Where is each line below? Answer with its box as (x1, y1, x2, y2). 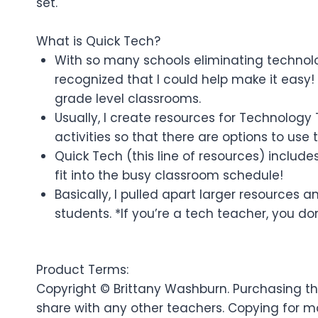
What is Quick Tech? (36, 32, 160, 50)
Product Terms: (36, 261, 128, 279)
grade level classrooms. (54, 89, 201, 107)
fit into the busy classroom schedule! (54, 166, 283, 184)
